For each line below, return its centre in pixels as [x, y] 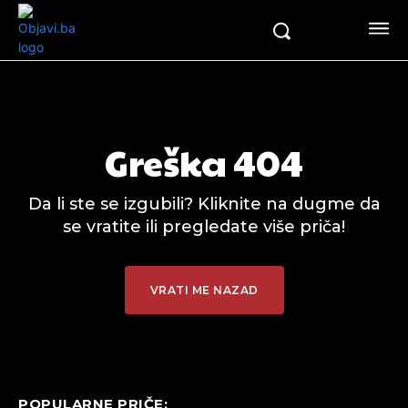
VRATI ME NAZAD [204, 290]
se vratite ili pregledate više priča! [204, 227]
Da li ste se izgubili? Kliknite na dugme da [204, 204]
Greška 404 [204, 161]
